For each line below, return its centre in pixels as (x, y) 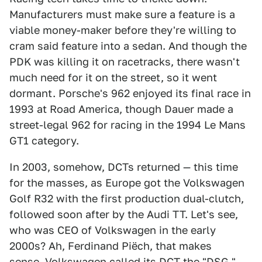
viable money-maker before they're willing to (123, 30)
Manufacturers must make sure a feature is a (122, 14)
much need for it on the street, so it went (113, 77)
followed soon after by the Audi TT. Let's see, (124, 214)
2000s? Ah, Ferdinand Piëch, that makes (111, 246)
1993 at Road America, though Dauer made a (121, 109)
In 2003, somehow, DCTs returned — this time (124, 167)
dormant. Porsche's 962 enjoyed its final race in (130, 93)
